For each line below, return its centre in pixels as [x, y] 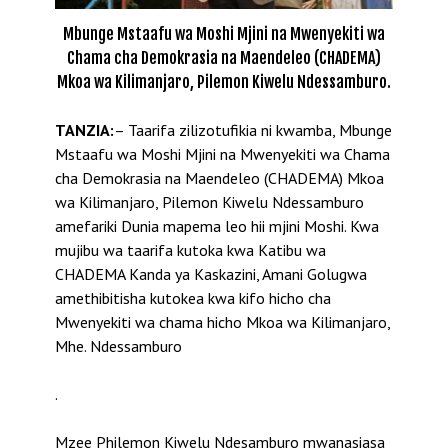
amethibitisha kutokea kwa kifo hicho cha [193, 297]
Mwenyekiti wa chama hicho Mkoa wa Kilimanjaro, [222, 321]
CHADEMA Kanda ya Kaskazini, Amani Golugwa [211, 273]
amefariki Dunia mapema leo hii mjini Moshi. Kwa [217, 225]
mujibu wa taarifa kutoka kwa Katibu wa [190, 249]
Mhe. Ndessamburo [118, 345]
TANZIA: [84, 129]
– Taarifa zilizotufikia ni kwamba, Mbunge [253, 129]
